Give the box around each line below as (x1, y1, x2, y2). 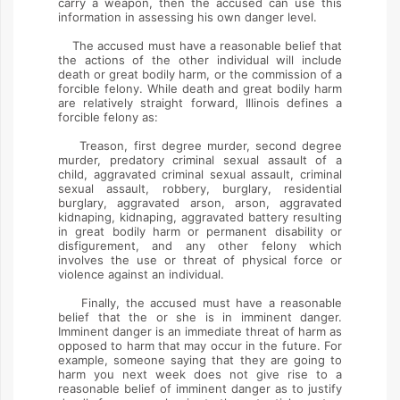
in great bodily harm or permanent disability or (58, 224, 342, 238)
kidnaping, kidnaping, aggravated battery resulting (58, 210, 342, 224)
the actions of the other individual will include (58, 53, 342, 67)
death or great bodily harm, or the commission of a (58, 67, 342, 81)
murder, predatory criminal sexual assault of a (58, 153, 342, 167)
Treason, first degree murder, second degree (58, 138, 342, 153)
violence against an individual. (58, 267, 224, 281)
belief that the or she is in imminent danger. (58, 310, 342, 324)
